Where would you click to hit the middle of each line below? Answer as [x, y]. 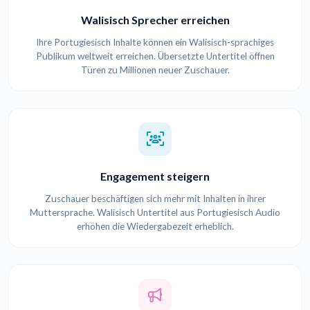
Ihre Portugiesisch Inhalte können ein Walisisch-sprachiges [155, 43]
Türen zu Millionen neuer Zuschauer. [155, 70]
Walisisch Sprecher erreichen [155, 20]
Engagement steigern [155, 176]
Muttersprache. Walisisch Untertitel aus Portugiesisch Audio [155, 213]
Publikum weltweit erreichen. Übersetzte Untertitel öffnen [155, 56]
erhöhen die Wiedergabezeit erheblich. [155, 227]
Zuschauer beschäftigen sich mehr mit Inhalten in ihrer [155, 199]
